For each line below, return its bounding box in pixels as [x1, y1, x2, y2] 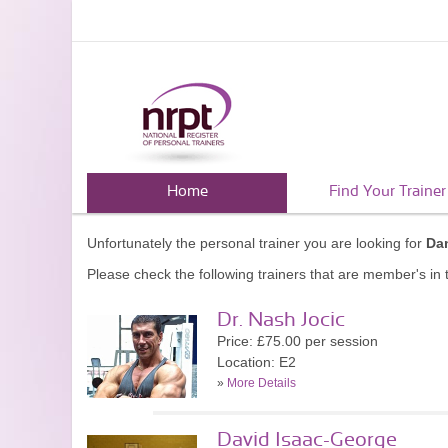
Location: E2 [217, 354, 296, 370]
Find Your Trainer [328, 184, 446, 199]
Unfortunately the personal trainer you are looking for [87, 235, 426, 251]
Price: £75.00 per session [217, 333, 378, 349]
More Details [227, 376, 296, 390]
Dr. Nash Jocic [217, 310, 345, 330]
